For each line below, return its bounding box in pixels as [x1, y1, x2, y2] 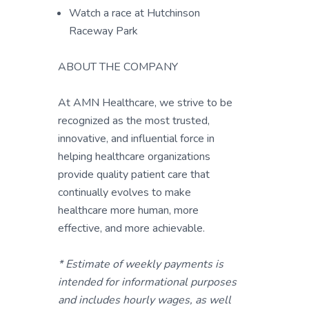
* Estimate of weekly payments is [58, 257, 223, 272]
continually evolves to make [58, 185, 191, 200]
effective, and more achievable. [58, 221, 205, 236]
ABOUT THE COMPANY [58, 59, 178, 74]
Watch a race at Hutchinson [69, 6, 200, 21]
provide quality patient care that [58, 167, 210, 182]
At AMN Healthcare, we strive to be [58, 95, 232, 110]
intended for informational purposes [58, 275, 237, 290]
